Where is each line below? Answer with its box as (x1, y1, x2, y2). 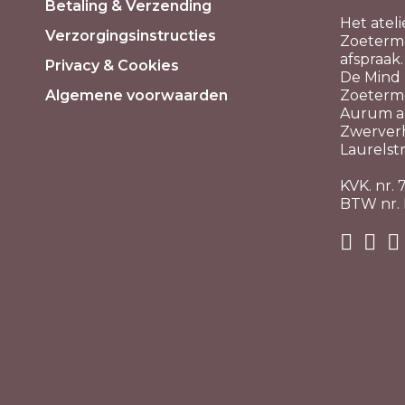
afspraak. (340, 51, 403, 68)
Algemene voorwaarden (45, 87, 228, 104)
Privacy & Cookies (45, 57, 179, 74)
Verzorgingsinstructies (45, 27, 216, 44)
